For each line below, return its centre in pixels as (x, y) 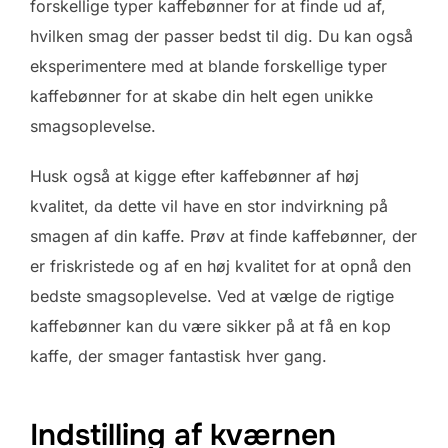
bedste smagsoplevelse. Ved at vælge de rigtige (212, 295)
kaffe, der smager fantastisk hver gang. (178, 355)
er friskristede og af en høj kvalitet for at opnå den (220, 265)
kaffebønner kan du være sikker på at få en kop (210, 325)
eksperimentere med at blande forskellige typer (208, 65)
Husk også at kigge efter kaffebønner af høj (194, 175)
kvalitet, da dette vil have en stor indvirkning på (209, 205)
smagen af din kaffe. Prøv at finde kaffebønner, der (223, 235)
